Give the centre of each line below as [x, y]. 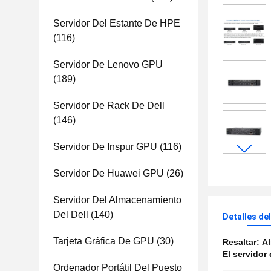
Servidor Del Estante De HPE [117, 23]
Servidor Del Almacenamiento [117, 200]
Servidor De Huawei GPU [109, 173]
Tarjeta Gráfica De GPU [104, 241]
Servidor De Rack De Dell [109, 106]
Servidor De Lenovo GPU [108, 64]
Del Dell [71, 214]
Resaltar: [242, 242]
